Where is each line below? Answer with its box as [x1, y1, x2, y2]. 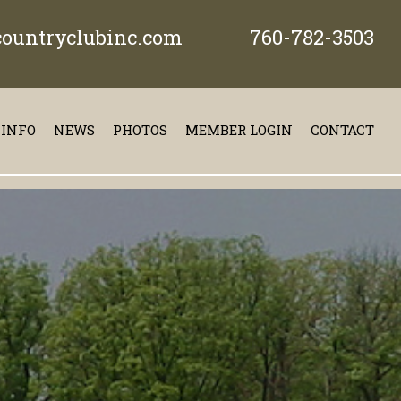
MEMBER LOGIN [185, 121, 293, 139]
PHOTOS [113, 121, 167, 139]
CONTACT [311, 121, 374, 139]
